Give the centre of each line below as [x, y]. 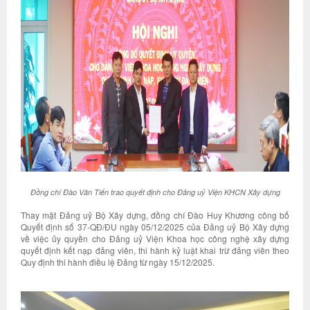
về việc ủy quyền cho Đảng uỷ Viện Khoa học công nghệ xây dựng [155, 238]
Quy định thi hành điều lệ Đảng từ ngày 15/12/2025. [118, 262]
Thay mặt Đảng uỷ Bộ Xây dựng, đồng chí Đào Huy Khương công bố [155, 215]
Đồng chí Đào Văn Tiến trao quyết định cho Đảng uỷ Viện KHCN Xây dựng [155, 192]
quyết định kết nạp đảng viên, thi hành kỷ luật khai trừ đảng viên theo [155, 250]
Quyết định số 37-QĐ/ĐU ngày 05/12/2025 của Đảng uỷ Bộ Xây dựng [155, 227]
